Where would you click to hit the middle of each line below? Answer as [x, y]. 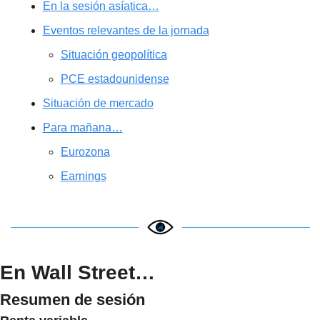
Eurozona [85, 152]
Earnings [83, 176]
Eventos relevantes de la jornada [126, 31]
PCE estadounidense [115, 79]
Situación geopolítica [114, 55]
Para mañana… [82, 128]
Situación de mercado [98, 104]
